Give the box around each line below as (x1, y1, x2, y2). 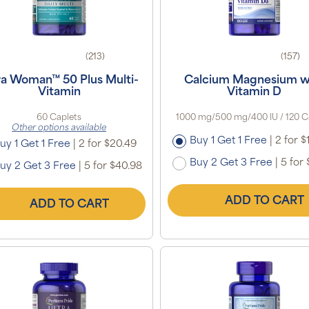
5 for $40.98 (81, 161, 143, 172)
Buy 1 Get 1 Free (189, 135, 267, 146)
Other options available (12, 123, 107, 132)
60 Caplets (37, 113, 82, 122)
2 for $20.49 (76, 139, 137, 150)
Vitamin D (227, 86, 282, 98)
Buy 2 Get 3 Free (189, 157, 272, 168)
